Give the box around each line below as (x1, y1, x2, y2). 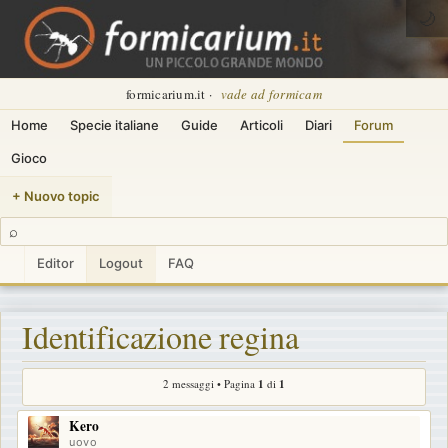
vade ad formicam (220, 85, 322, 103)
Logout (99, 255, 143, 271)
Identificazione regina (22, 314, 299, 358)
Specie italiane (70, 117, 159, 133)
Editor (37, 255, 74, 271)
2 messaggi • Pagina (163, 375, 258, 391)
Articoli (240, 117, 283, 133)
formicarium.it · (126, 85, 216, 103)
